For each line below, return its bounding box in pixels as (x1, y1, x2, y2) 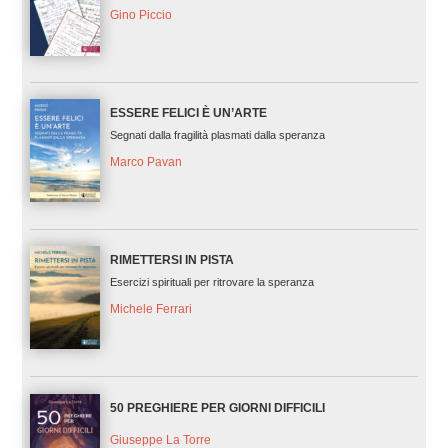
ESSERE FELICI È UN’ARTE (109, 106, 267, 121)
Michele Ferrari (109, 302, 192, 317)
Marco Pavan (109, 155, 182, 170)
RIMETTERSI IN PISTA (109, 253, 234, 268)
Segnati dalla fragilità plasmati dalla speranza (109, 129, 325, 142)
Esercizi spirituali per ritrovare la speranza (109, 276, 314, 289)
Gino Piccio (109, 7, 172, 22)
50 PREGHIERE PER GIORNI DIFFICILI (109, 400, 325, 415)
